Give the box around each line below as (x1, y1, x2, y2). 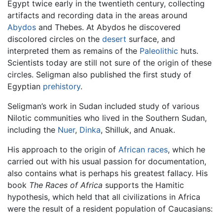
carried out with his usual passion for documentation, (7, 156, 206, 166)
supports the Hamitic (103, 180, 184, 190)
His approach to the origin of (7, 144, 118, 154)
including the (7, 124, 58, 135)
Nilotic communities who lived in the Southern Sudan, (7, 112, 207, 123)
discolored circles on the (7, 34, 102, 44)
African (118, 144, 145, 154)
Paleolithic (140, 45, 178, 56)
